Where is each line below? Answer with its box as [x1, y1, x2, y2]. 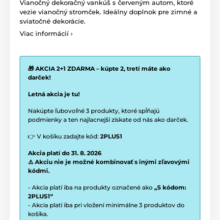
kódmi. [28, 166, 50, 174]
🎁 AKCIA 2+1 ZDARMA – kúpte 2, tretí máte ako [28, 64, 170, 72]
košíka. [28, 210, 48, 218]
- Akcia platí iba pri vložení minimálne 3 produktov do [28, 201, 185, 209]
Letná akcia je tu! [28, 90, 80, 98]
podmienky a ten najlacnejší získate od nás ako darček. [28, 115, 188, 123]
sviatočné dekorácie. [20, 17, 85, 25]
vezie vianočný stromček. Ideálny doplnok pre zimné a [20, 7, 197, 16]
